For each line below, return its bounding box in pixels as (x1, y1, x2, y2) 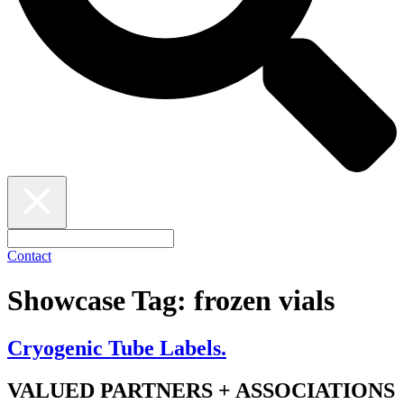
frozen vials (194, 283, 335, 317)
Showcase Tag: (7, 283, 194, 317)
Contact (7, 248, 51, 264)
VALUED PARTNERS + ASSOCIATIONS (7, 378, 395, 402)
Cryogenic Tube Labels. (7, 335, 226, 360)
